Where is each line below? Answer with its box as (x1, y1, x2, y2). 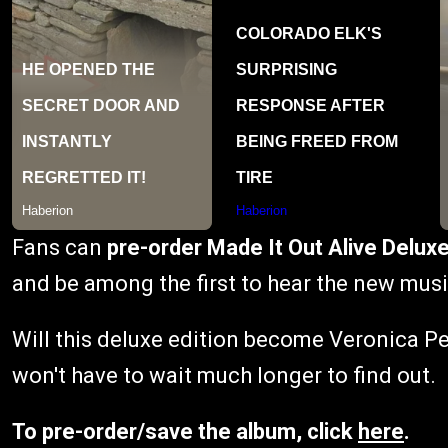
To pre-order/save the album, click (12, 419, 358, 445)
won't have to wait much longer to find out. (12, 363, 436, 389)
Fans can (12, 235, 107, 261)
